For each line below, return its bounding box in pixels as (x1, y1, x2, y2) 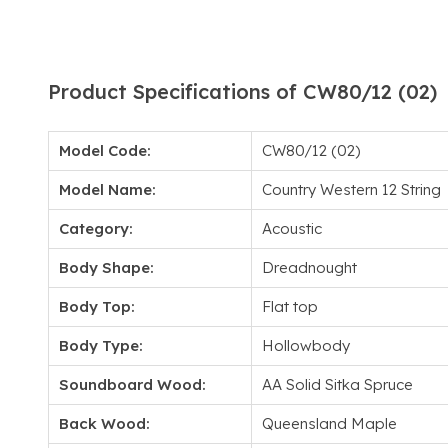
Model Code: (59, 141, 151, 160)
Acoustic (262, 219, 322, 238)
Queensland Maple (262, 414, 397, 433)
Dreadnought (262, 258, 357, 277)
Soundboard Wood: (59, 375, 206, 394)
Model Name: (59, 180, 156, 199)
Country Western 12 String (262, 180, 441, 199)
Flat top (262, 297, 318, 316)
